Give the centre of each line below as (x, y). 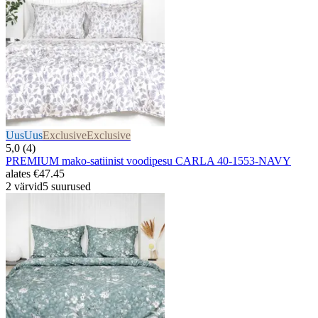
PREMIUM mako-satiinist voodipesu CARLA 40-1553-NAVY (148, 160)
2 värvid (24, 186)
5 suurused (67, 186)
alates (20, 173)
